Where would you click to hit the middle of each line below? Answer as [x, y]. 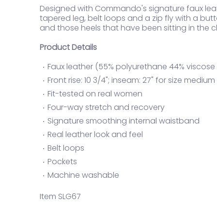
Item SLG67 [60, 196]
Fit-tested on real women [95, 94]
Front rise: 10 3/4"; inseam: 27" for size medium [131, 80]
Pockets [63, 162]
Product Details [68, 47]
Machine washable [84, 175]
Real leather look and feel [95, 134]
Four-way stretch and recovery [106, 107]
